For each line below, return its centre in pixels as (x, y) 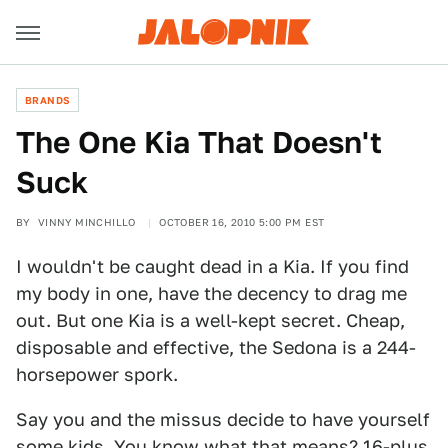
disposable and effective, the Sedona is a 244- (216, 347)
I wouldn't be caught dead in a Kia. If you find (212, 266)
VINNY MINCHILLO (86, 222)
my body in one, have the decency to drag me (211, 293)
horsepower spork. (97, 374)
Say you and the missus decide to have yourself (223, 419)
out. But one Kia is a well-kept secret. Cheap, (210, 320)
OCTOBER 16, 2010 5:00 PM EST (242, 222)
